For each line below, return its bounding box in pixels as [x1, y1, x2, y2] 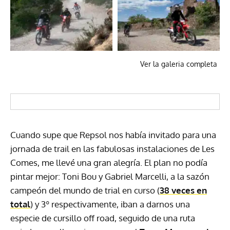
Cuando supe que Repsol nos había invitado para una [10, 129, 216, 141]
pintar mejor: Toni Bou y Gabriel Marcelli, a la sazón [10, 171, 209, 182]
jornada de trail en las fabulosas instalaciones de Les [10, 143, 215, 155]
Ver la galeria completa [140, 60, 217, 69]
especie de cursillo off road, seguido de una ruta [10, 213, 195, 224]
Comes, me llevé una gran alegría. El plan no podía [10, 157, 207, 168]
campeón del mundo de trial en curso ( [10, 185, 160, 196]
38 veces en [160, 185, 207, 196]
